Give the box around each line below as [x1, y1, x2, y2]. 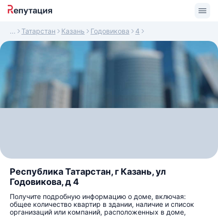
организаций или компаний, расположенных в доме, [10, 208, 186, 216]
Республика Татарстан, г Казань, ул [10, 166, 166, 177]
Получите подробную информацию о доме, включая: [10, 192, 186, 200]
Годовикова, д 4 [10, 177, 79, 187]
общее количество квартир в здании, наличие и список [10, 200, 194, 208]
